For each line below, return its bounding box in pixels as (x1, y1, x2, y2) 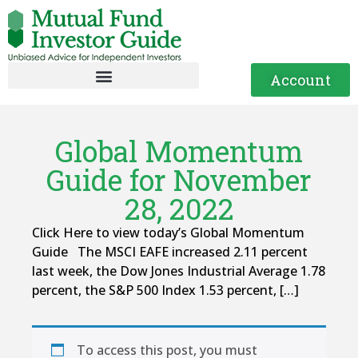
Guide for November (46, 161, 312, 199)
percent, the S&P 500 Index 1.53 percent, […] (32, 281, 299, 299)
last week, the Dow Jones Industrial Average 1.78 (32, 262, 325, 280)
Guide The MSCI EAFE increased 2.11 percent (32, 243, 308, 261)
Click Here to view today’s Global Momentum (32, 224, 304, 241)
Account (270, 70, 331, 89)
